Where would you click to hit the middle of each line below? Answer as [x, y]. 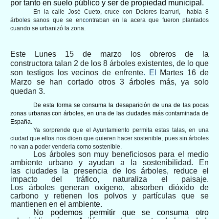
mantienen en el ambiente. [56, 204]
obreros [167, 54]
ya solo [195, 82]
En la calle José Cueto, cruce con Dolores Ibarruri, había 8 [121, 11]
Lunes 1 [48, 54]
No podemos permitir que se [92, 213]
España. [21, 122]
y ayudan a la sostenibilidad [135, 163]
